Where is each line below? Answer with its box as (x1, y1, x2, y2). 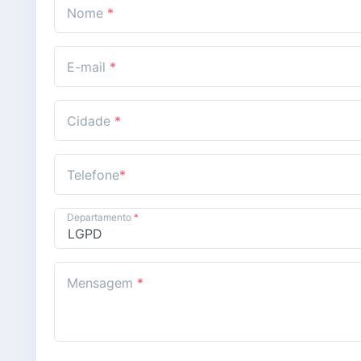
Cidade (67, 113, 114, 130)
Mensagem (67, 275, 137, 291)
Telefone (67, 167, 119, 184)
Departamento (67, 210, 134, 223)
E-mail (67, 59, 110, 76)
